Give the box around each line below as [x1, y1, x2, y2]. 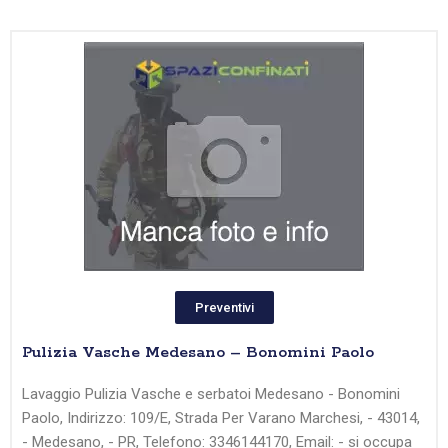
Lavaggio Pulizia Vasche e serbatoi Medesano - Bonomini [22, 385, 400, 404]
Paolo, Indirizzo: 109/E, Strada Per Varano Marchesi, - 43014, [22, 409, 420, 428]
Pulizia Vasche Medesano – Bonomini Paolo [22, 342, 374, 364]
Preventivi [194, 300, 254, 316]
